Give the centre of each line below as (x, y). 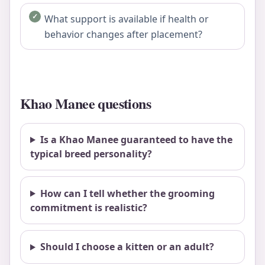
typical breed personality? (91, 153)
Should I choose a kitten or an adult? (127, 247)
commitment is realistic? (89, 207)
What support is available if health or (127, 19)
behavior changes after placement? (123, 34)
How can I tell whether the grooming (127, 193)
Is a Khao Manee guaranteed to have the (136, 139)
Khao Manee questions (85, 103)
